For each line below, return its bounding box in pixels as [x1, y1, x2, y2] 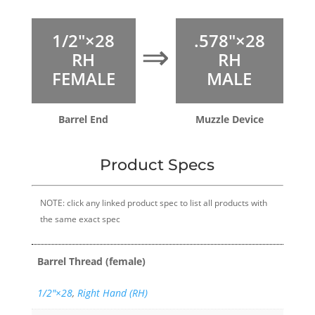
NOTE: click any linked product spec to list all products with [39, 198, 267, 209]
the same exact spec [39, 214, 120, 225]
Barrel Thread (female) [37, 254, 146, 268]
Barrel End [58, 112, 109, 127]
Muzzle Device [195, 112, 264, 127]
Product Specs [100, 155, 215, 175]
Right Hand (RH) [77, 285, 148, 300]
